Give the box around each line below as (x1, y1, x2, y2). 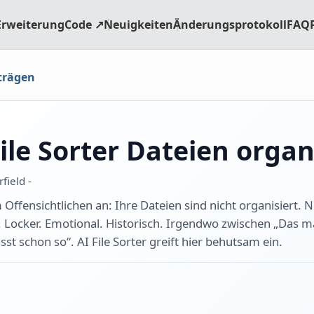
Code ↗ (64, 16, 104, 32)
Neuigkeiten (104, 16, 174, 32)
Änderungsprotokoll (173, 16, 287, 32)
